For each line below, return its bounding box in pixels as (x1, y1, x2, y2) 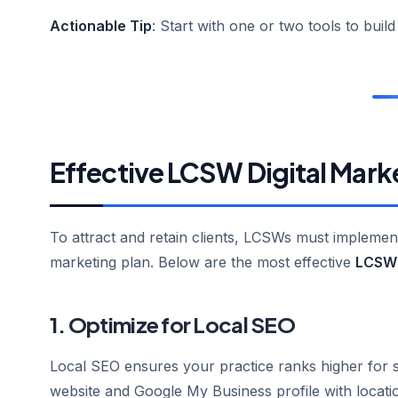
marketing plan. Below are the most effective (50, 253, 355, 271)
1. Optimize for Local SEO (50, 311, 295, 338)
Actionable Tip (50, 17, 152, 35)
